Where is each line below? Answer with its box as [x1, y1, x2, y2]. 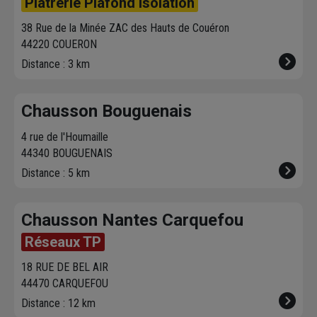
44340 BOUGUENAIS [21, 146, 113, 161]
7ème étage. [21, 8, 77, 23]
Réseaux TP [25, 234, 101, 251]
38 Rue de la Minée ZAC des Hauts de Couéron [21, 21, 229, 35]
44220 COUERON [21, 38, 97, 52]
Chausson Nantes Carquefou [21, 210, 243, 231]
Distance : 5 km [21, 166, 90, 180]
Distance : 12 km [21, 296, 96, 311]
